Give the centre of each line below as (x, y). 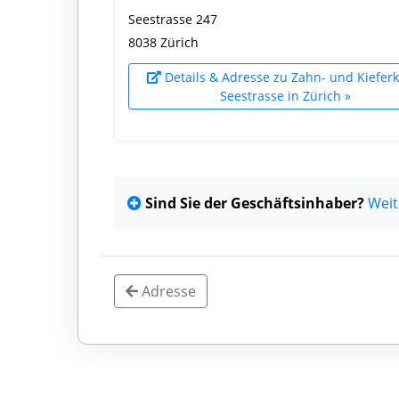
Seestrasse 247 (173, 19)
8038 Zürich (163, 42)
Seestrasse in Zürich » (285, 96)
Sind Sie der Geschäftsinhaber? (255, 203)
